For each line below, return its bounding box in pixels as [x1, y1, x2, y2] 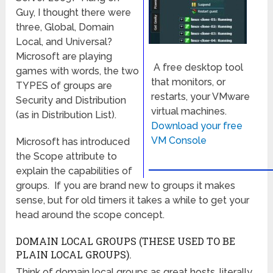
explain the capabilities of [16, 165, 133, 177]
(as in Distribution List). [16, 109, 117, 121]
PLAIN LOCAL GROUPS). [16, 248, 135, 261]
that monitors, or [151, 76, 225, 88]
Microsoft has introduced [16, 136, 130, 148]
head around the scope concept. [16, 209, 165, 221]
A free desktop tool [151, 62, 243, 74]
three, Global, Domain [16, 21, 115, 34]
